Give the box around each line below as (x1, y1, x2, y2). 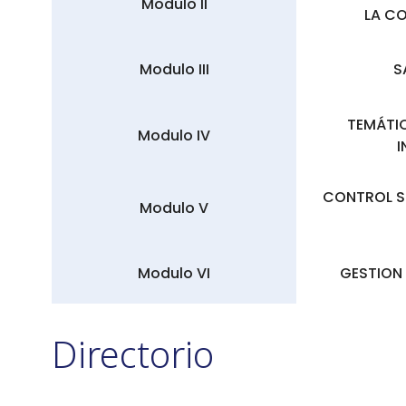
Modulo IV (138, 124, 211, 146)
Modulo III (139, 59, 209, 81)
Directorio (52, 328, 214, 379)
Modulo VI (138, 263, 211, 285)
